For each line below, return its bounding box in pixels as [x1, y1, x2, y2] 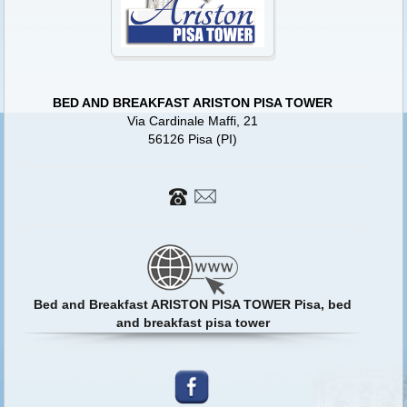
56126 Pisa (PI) [148, 131, 238, 146]
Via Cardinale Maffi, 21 [127, 113, 259, 128]
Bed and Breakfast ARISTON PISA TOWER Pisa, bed [34, 296, 352, 312]
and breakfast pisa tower [115, 314, 270, 330]
